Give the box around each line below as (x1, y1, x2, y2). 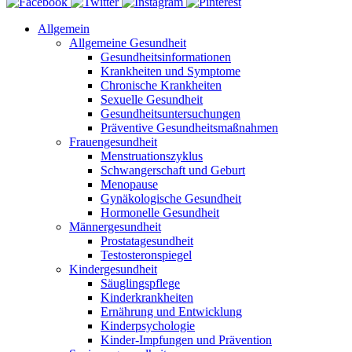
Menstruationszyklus (101, 149, 203, 163)
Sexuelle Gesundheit (101, 93, 203, 106)
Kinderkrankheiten (101, 291, 193, 304)
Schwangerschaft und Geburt (101, 163, 245, 177)
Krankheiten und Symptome (101, 64, 240, 78)
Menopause (101, 178, 158, 191)
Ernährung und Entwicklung (101, 305, 242, 318)
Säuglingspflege (101, 277, 180, 290)
